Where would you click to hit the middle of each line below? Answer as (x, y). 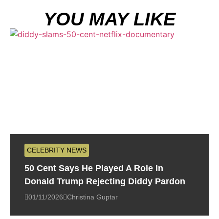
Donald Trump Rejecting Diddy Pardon (105, 182)
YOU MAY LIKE (109, 19)
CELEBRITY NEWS (57, 150)
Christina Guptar (92, 197)
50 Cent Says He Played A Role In (94, 168)
